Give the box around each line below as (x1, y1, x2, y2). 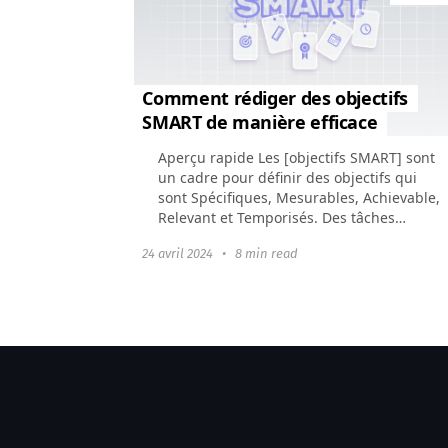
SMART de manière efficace (142, 109, 378, 134)
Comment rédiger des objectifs (142, 85, 408, 110)
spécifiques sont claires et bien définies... (158, 227, 436, 247)
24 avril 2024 (142, 245, 217, 261)
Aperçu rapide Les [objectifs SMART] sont (158, 147, 436, 167)
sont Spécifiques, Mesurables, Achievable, (158, 187, 441, 207)
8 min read (235, 245, 299, 261)
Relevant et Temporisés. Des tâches (158, 207, 396, 227)
